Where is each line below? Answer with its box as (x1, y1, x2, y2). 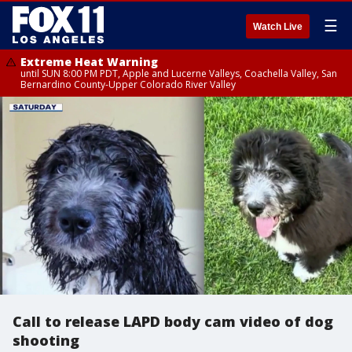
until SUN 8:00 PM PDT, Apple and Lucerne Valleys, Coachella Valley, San (20, 67, 337, 80)
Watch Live (253, 21, 302, 32)
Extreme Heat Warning (20, 54, 158, 69)
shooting (13, 331, 79, 350)
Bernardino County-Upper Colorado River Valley (20, 78, 236, 91)
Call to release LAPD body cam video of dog (13, 312, 333, 331)
